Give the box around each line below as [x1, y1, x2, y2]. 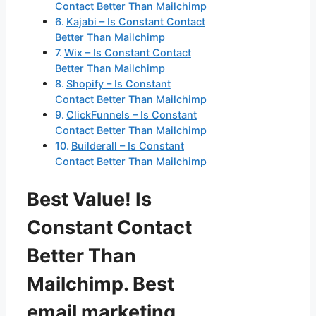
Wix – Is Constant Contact [63, 47, 191, 59]
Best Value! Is [27, 187, 152, 211]
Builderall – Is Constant [71, 140, 184, 152]
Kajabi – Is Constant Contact [66, 16, 205, 28]
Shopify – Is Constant [66, 78, 171, 90]
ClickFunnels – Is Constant [66, 109, 197, 121]
